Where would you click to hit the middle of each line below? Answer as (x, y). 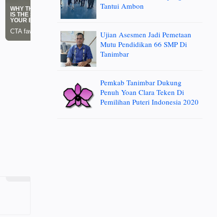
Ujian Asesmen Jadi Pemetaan (146, 34)
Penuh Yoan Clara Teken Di (142, 92)
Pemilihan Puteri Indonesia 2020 (149, 102)
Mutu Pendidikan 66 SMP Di (144, 44)
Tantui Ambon (122, 6)
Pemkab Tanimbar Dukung (141, 82)
